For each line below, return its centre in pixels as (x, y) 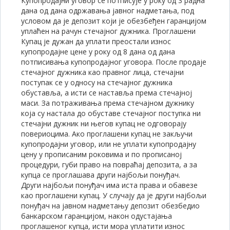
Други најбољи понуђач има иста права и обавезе (109, 185)
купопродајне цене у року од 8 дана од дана (98, 52)
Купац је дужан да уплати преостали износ (96, 41)
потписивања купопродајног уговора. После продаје (114, 62)
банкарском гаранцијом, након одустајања (97, 216)
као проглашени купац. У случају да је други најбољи (114, 195)
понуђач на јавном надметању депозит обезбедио (110, 206)
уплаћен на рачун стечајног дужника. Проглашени (108, 31)
